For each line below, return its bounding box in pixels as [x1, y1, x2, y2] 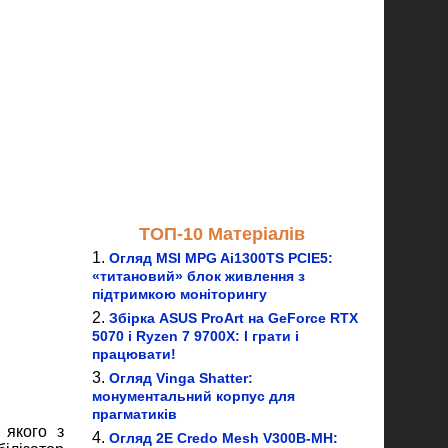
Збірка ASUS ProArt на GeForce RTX [109, 310, 358, 326]
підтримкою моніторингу [92, 286, 267, 302]
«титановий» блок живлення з [92, 268, 305, 284]
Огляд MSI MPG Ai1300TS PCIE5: [109, 250, 333, 266]
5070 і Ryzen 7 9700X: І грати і [92, 328, 299, 344]
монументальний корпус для [92, 388, 295, 404]
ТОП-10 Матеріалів [139, 224, 305, 244]
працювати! [92, 346, 176, 362]
